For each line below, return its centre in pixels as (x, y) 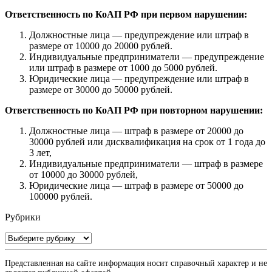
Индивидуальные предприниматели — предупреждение (147, 56)
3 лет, (40, 152)
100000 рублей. (61, 196)
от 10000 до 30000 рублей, (83, 174)
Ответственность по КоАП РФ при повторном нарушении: (134, 110)
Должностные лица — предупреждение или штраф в (139, 35)
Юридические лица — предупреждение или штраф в (139, 78)
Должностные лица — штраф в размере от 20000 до (136, 131)
